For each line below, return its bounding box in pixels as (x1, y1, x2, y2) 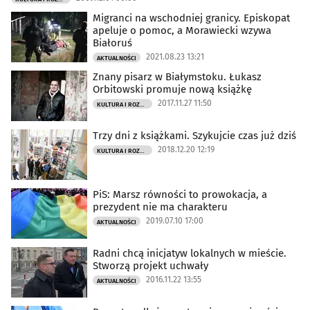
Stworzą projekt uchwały (93, 259, 208, 272)
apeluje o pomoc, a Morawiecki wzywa (93, 24, 271, 37)
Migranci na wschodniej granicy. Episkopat (93, 11, 290, 24)
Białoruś (93, 36, 132, 49)
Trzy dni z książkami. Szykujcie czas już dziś (93, 129, 296, 142)
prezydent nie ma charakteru (93, 200, 228, 213)
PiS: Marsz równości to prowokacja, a (93, 188, 267, 201)
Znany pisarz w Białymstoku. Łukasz (93, 70, 262, 83)
